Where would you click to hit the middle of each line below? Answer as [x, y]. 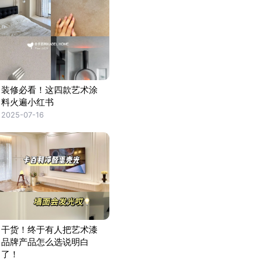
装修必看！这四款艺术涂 [50, 90]
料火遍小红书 [28, 102]
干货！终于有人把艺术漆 [50, 230]
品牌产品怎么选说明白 [45, 242]
